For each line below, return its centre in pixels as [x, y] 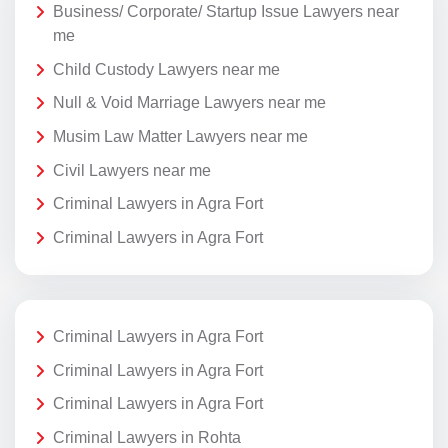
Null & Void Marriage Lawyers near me [189, 103]
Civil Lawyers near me [132, 170]
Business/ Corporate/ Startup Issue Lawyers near [226, 12]
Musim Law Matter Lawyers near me [180, 137]
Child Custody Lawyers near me [166, 69]
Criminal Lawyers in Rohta [147, 437]
